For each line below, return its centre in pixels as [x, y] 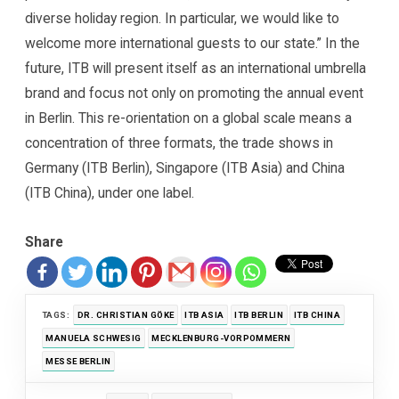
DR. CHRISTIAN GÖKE [126, 314]
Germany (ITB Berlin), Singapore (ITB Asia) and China [185, 168]
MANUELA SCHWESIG [94, 338]
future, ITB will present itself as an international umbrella [196, 69]
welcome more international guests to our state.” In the [193, 44]
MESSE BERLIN [78, 361]
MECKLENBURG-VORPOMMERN [221, 338]
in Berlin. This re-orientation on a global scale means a [189, 118]
